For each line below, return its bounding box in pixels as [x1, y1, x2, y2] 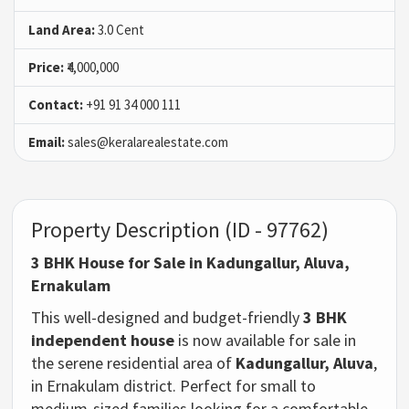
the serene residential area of [31, 351, 236, 373]
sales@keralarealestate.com [65, 132, 228, 151]
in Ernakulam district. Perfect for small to [31, 374, 317, 396]
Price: [28, 58, 64, 76]
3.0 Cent [95, 20, 144, 38]
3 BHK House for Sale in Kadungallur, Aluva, [31, 251, 351, 273]
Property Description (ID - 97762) [31, 215, 330, 244]
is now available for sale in [174, 329, 357, 351]
